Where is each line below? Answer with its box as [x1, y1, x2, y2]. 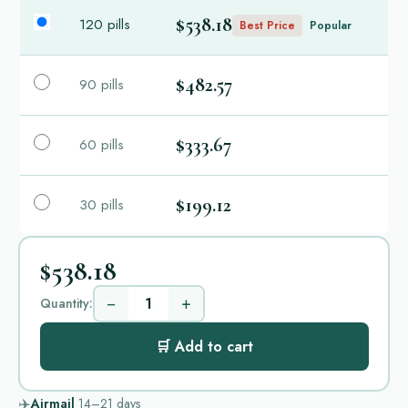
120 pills [79, 15, 130, 35]
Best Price [240, 16, 295, 34]
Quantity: [39, 293, 93, 312]
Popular [310, 16, 352, 34]
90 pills [79, 75, 124, 95]
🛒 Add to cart [155, 335, 253, 357]
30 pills [79, 195, 124, 215]
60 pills [79, 135, 124, 155]
